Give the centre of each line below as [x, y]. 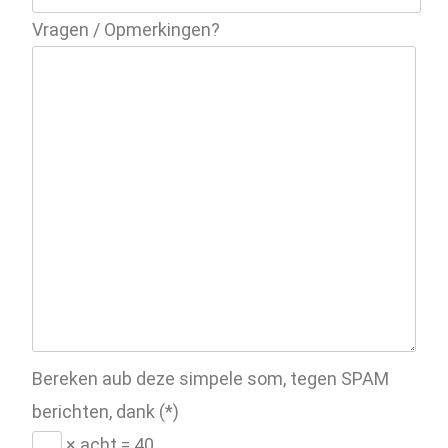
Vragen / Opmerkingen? [126, 30]
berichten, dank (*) [106, 412]
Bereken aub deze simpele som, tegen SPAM [211, 379]
